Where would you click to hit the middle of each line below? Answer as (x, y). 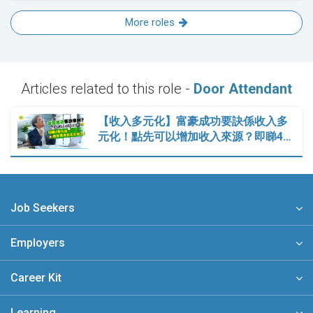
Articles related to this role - (107, 89)
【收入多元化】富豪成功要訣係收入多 (193, 122)
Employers (38, 243)
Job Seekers (43, 208)
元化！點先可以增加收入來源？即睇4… (195, 137)
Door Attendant (243, 89)
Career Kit (36, 278)
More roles (150, 23)
